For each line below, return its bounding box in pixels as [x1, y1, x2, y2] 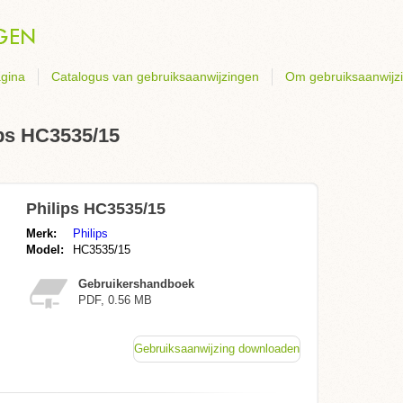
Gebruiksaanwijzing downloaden [134, 342, 300, 355]
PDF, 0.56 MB [78, 293, 152, 307]
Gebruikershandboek [78, 277, 194, 291]
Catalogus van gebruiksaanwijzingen [51, 69, 259, 84]
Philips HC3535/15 [26, 200, 166, 218]
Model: [26, 243, 64, 256]
